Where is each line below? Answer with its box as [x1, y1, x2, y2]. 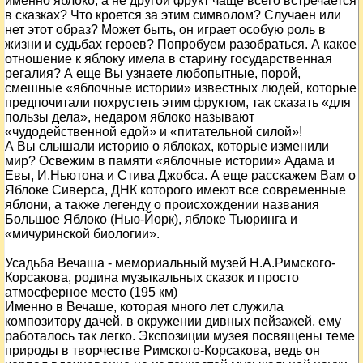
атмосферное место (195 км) [5, 285, 177, 299]
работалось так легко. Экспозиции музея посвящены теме [5, 329, 355, 343]
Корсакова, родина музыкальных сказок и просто [5, 271, 299, 284]
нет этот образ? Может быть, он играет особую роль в [5, 23, 326, 36]
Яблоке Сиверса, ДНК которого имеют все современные [5, 183, 346, 197]
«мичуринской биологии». [5, 227, 160, 241]
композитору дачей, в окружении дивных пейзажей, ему [5, 314, 341, 328]
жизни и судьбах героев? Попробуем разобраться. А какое [5, 37, 357, 51]
